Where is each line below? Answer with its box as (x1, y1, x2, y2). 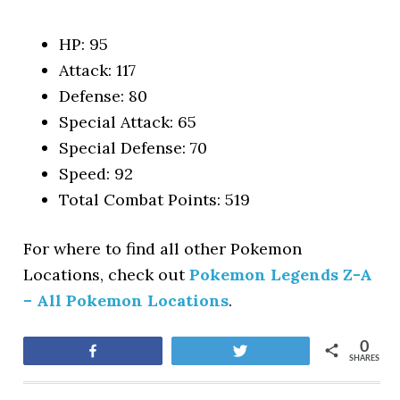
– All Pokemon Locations (23, 290, 229, 311)
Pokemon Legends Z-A (189, 264, 373, 285)
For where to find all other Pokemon (23, 238, 303, 259)
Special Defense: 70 (59, 137, 208, 158)
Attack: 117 (59, 60, 137, 80)
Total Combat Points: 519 (59, 189, 251, 210)
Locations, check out (23, 264, 190, 285)
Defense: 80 (59, 86, 148, 106)
